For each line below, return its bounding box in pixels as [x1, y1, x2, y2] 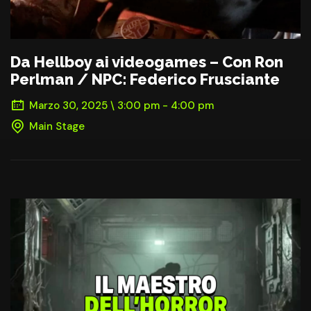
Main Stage [29, 119, 85, 134]
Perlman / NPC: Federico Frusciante [10, 70, 280, 89]
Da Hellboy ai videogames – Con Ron [10, 53, 283, 72]
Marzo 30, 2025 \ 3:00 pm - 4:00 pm [29, 99, 214, 113]
